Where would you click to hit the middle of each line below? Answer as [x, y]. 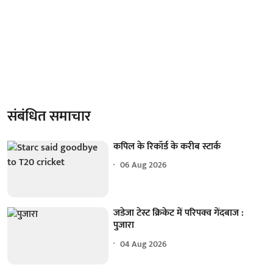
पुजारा [124, 225]
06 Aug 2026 [144, 165]
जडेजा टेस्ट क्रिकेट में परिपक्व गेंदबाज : [179, 213]
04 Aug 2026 [144, 244]
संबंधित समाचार [49, 116]
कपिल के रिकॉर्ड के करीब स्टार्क [167, 146]
